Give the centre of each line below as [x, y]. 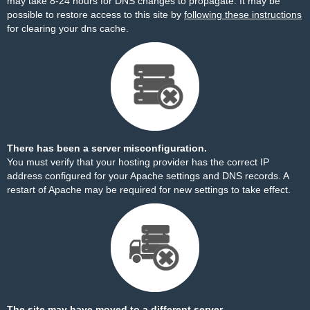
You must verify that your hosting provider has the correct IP [138, 162]
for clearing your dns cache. [68, 28]
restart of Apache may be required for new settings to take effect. [149, 190]
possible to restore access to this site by [95, 15]
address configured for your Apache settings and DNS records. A [148, 176]
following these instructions [243, 15]
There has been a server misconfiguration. [107, 148]
